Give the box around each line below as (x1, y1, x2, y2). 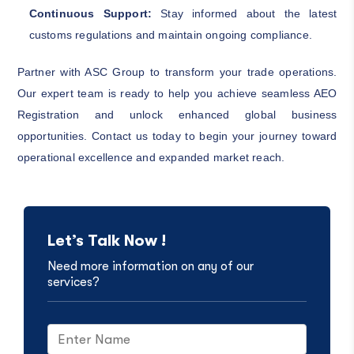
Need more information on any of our (47, 258, 254, 273)
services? (47, 274, 100, 289)
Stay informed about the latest (160, 6, 337, 20)
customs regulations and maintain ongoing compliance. (28, 28, 312, 41)
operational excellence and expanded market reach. (17, 150, 285, 164)
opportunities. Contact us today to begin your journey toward (17, 129, 337, 142)
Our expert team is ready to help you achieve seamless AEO (17, 86, 337, 100)
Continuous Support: (28, 6, 161, 20)
